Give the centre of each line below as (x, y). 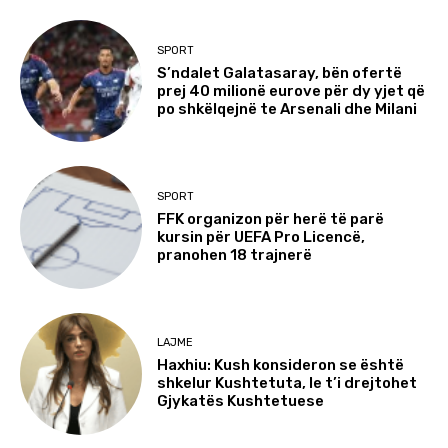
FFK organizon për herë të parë (271, 219)
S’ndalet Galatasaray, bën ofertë (280, 72)
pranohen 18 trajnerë (235, 255)
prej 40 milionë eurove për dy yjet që (291, 90)
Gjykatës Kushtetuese (241, 401)
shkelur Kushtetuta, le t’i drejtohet (287, 383)
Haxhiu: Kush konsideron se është (281, 365)
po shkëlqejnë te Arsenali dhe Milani (287, 108)
